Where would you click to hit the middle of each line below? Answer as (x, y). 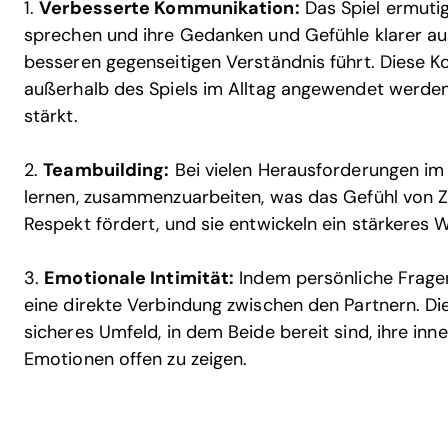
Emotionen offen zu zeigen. (136, 359)
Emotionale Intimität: (139, 278)
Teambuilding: (106, 170)
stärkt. (51, 116)
